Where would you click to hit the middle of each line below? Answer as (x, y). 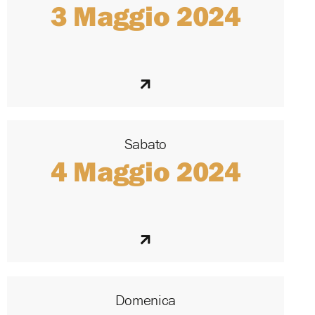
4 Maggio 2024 (145, 171)
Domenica (146, 300)
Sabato (145, 144)
